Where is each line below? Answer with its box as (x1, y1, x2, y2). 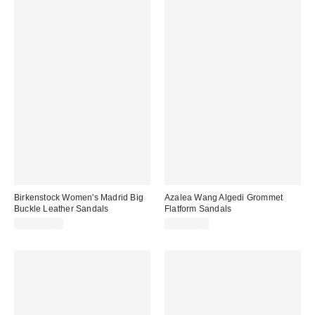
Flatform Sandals (165, 203, 232, 214)
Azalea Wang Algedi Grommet (165, 192, 283, 202)
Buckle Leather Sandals (14, 203, 109, 214)
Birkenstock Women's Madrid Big (14, 192, 143, 202)
